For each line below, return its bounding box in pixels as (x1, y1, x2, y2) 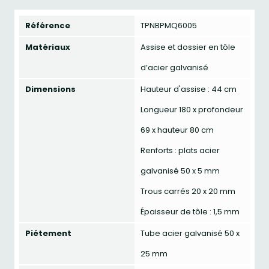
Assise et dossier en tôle (141, 41, 235, 53)
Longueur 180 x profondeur (141, 104, 243, 115)
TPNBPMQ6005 (141, 20, 197, 31)
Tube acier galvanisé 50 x (141, 228, 240, 239)
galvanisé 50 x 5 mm (141, 165, 220, 177)
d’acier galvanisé (141, 62, 208, 73)
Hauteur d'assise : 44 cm (141, 83, 237, 95)
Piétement (25, 228, 71, 239)
